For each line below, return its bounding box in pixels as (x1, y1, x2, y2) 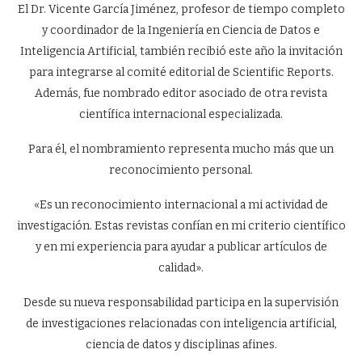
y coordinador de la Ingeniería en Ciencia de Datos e (42, 23, 320, 37)
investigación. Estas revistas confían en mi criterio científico (16, 219, 346, 233)
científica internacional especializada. (79, 107, 283, 121)
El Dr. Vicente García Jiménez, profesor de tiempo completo (17, 2, 345, 16)
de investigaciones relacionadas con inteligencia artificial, (25, 317, 337, 330)
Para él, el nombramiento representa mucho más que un (28, 142, 334, 156)
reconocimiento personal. (109, 163, 253, 177)
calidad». (158, 261, 204, 275)
